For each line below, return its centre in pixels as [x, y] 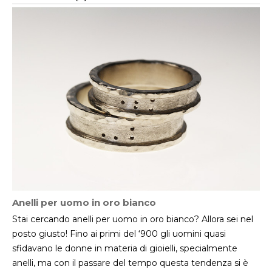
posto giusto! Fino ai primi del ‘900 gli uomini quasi [119, 234]
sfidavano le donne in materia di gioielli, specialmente [125, 249]
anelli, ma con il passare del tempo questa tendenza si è [130, 263]
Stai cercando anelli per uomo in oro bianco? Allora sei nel [133, 219]
